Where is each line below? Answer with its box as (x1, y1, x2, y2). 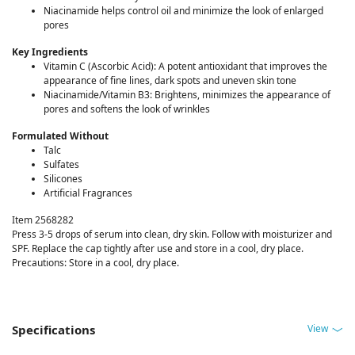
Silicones (44, 172, 82, 186)
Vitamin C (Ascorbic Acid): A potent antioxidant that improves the (44, 59, 327, 74)
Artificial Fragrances (44, 186, 132, 200)
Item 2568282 (12, 213, 74, 227)
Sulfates (44, 158, 79, 172)
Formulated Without (12, 129, 109, 143)
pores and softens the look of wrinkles (44, 102, 210, 116)
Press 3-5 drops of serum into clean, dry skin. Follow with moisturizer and (12, 227, 332, 242)
